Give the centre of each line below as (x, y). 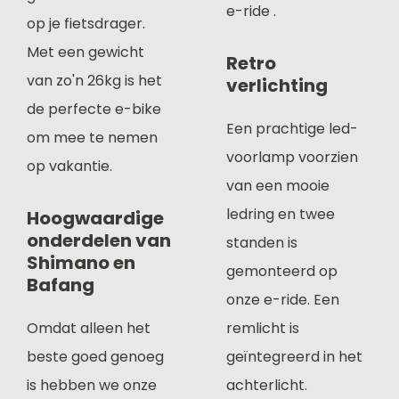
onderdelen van (99, 240)
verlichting (277, 85)
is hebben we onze (92, 385)
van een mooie (278, 186)
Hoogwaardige (95, 218)
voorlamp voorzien (292, 157)
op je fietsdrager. (86, 24)
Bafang (61, 285)
